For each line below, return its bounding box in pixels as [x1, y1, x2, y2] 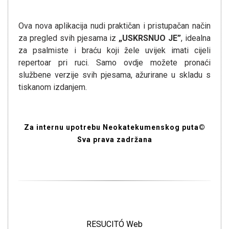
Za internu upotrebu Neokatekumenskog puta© [24, 123, 205, 131]
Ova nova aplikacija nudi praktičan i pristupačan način [18, 21, 211, 31]
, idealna [181, 33, 211, 43]
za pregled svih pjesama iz [18, 33, 119, 43]
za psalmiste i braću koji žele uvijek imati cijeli [18, 45, 211, 55]
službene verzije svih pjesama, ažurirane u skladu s [18, 70, 211, 80]
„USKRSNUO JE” [119, 33, 181, 43]
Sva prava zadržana [77, 135, 152, 144]
